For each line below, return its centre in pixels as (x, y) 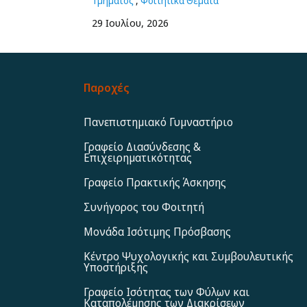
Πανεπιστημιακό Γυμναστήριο (158, 122)
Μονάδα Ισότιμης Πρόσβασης (157, 231)
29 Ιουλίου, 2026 (131, 22)
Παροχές (106, 87)
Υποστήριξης (115, 267)
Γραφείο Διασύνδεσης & (142, 146)
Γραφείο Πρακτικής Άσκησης (155, 182)
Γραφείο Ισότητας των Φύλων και (166, 292)
